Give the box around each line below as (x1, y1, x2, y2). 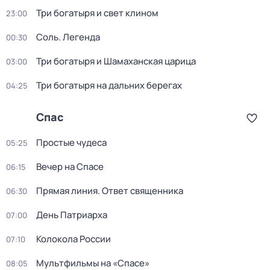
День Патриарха (36, 209, 107, 221)
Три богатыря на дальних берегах (36, 79, 182, 92)
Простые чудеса (36, 136, 107, 149)
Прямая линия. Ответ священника (36, 184, 183, 197)
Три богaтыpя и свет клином (36, 7, 159, 19)
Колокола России (36, 233, 111, 245)
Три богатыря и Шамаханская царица (36, 55, 196, 67)
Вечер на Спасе (36, 160, 104, 173)
